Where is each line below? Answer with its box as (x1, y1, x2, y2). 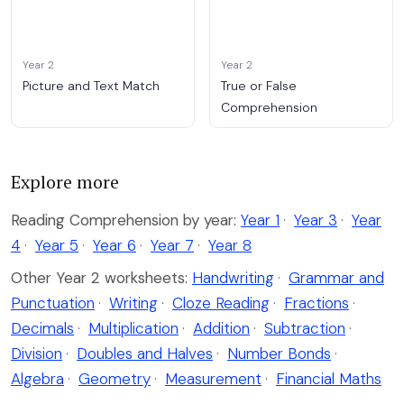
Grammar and (289, 267, 384, 288)
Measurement (165, 368, 262, 389)
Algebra (11, 368, 64, 389)
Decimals (11, 317, 74, 338)
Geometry (78, 368, 151, 389)
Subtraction (264, 317, 345, 338)
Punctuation (11, 292, 95, 313)
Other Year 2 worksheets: (11, 267, 188, 288)
